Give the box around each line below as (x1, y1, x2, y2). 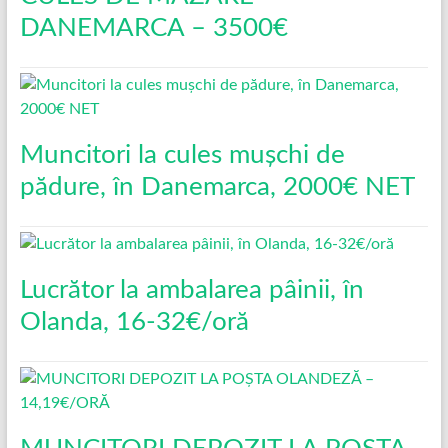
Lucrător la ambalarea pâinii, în (19, 276, 364, 303)
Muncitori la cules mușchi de (19, 141, 345, 168)
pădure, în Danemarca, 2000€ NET (19, 173, 415, 200)
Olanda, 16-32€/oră (19, 308, 249, 335)
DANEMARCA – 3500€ (19, 14, 288, 41)
